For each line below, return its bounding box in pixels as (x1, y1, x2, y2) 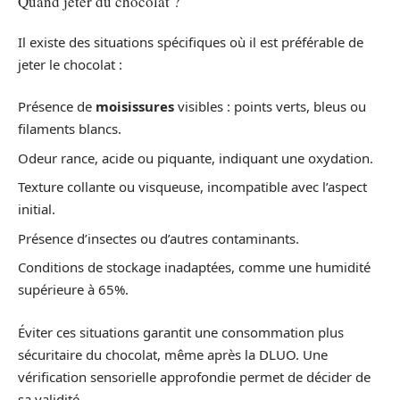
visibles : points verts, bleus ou (174, 97, 366, 115)
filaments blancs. (18, 120, 121, 137)
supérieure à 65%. (18, 280, 129, 298)
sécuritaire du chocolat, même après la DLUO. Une (18, 345, 328, 363)
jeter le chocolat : (18, 54, 122, 73)
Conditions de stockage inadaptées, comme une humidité (18, 258, 371, 276)
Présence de (18, 97, 96, 115)
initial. (18, 200, 55, 218)
